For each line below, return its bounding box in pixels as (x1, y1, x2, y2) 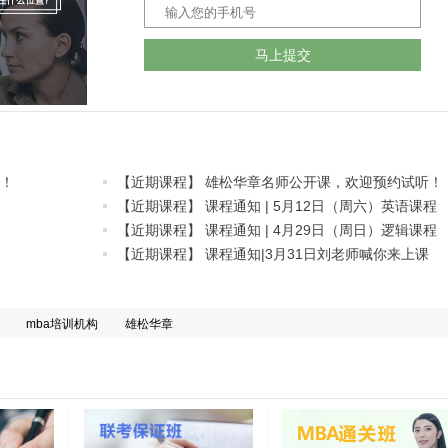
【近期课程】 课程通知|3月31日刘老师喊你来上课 (117, 246, 429, 263)
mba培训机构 (26, 317, 98, 332)
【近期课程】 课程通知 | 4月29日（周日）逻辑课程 (117, 222, 437, 239)
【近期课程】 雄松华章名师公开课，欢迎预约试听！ (117, 174, 443, 191)
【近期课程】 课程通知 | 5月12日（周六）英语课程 (117, 198, 437, 215)
